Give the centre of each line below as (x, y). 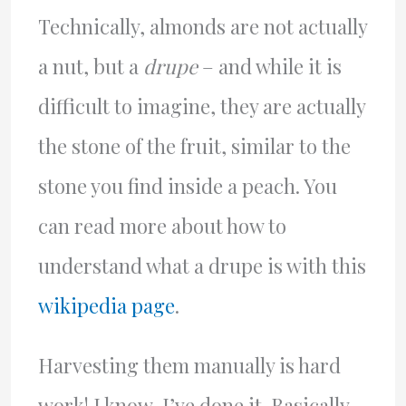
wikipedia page (106, 306)
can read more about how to (162, 226)
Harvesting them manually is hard (189, 366)
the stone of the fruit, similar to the (194, 146)
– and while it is (269, 67)
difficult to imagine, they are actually (201, 106)
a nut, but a (90, 67)
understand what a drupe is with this (202, 266)
